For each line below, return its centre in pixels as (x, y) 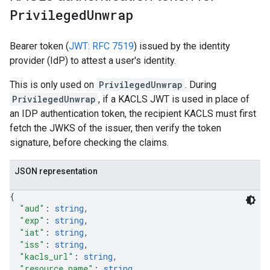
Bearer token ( (39, 46)
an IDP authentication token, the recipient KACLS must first (133, 114)
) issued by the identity (182, 46)
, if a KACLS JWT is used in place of (174, 99)
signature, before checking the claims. (89, 143)
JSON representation (56, 171)
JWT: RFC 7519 (101, 46)
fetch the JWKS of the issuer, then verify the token (115, 128)
